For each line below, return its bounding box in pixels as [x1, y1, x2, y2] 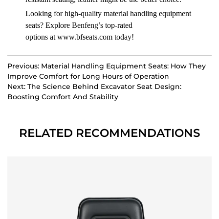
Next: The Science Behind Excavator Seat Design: [7, 82, 181, 91]
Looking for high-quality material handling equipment [25, 9, 191, 18]
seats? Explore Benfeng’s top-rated [25, 21, 132, 29]
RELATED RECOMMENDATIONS [19, 126, 200, 140]
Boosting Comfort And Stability [7, 92, 118, 101]
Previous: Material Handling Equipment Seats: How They [7, 61, 206, 70]
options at [25, 32, 55, 41]
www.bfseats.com [57, 32, 112, 41]
